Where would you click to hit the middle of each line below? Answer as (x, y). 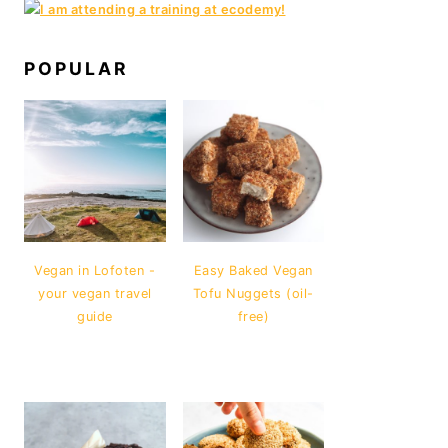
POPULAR (76, 68)
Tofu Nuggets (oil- (253, 293)
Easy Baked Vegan (253, 270)
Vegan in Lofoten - (95, 270)
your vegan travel (95, 293)
